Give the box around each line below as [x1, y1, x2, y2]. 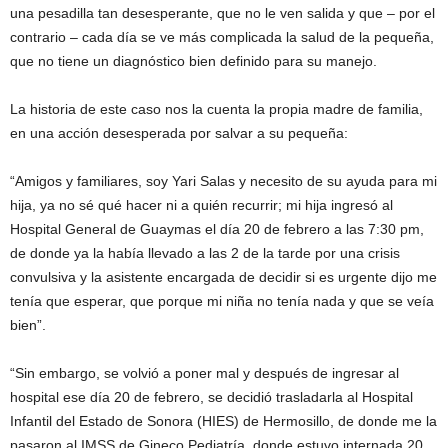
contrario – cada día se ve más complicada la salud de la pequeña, [10, 29, 434, 45]
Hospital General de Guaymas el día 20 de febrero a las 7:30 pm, [10, 221, 424, 237]
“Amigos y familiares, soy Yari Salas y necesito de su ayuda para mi [10, 173, 437, 189]
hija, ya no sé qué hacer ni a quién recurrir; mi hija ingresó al [10, 197, 393, 213]
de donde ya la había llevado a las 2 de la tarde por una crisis [10, 245, 400, 261]
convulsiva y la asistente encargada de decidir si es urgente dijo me [10, 269, 437, 285]
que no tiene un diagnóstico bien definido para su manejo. [10, 53, 377, 69]
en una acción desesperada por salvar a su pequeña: [10, 125, 348, 141]
